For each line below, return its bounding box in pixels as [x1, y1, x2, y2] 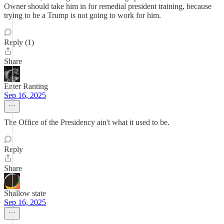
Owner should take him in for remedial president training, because [4, 2, 211, 10]
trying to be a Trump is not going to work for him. [4, 11, 161, 19]
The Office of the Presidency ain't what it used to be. [4, 118, 169, 126]
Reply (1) [4, 38, 34, 46]
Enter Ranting [4, 82, 48, 90]
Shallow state [4, 189, 46, 197]
